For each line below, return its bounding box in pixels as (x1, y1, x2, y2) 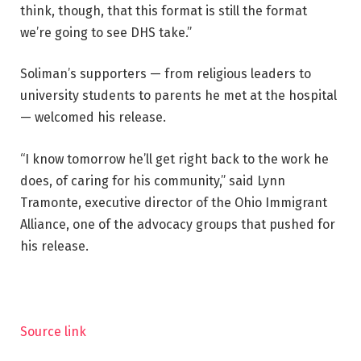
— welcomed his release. (20, 110, 166, 126)
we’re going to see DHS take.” (20, 24, 192, 40)
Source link (20, 323, 86, 339)
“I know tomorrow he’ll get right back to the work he (20, 151, 329, 167)
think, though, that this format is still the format (20, 2, 307, 19)
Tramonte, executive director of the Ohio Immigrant (20, 195, 327, 210)
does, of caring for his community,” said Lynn (20, 173, 285, 189)
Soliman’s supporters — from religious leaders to (20, 66, 311, 82)
